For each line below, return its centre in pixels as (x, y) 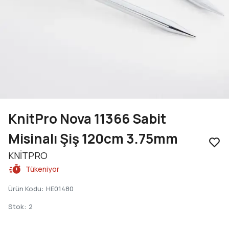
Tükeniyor (42, 169)
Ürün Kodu (25, 189)
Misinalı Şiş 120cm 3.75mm (93, 139)
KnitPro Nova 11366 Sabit (87, 119)
